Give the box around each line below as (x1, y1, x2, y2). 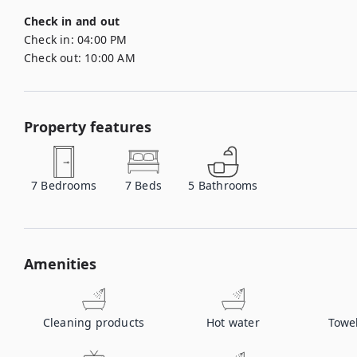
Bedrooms (41, 178, 97, 193)
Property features (24, 117, 151, 136)
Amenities (24, 254, 96, 273)
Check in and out (24, 14, 120, 29)
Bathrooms (198, 178, 258, 193)
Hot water (206, 315, 260, 330)
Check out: (24, 50, 81, 65)
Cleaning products (42, 315, 145, 330)
